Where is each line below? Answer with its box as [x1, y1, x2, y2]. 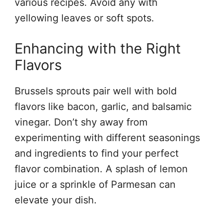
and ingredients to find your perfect [15, 147, 179, 159]
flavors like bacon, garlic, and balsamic [15, 100, 192, 112]
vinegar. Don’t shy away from [15, 116, 147, 128]
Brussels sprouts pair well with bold [15, 85, 177, 97]
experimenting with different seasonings [15, 131, 200, 144]
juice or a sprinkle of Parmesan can [15, 178, 176, 190]
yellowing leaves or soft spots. [15, 12, 154, 24]
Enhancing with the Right [15, 39, 181, 57]
